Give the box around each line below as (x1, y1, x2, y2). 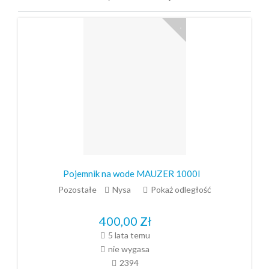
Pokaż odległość (150, 184, 211, 195)
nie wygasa (108, 244, 150, 255)
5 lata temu (107, 230, 150, 241)
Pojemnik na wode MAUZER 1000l (63, 168, 200, 180)
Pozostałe (58, 184, 97, 195)
